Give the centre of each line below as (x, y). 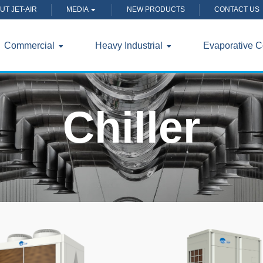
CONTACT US (237, 9)
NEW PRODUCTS (156, 9)
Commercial (30, 45)
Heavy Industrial (130, 45)
